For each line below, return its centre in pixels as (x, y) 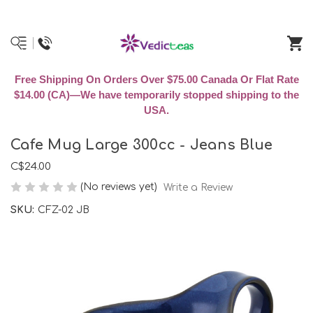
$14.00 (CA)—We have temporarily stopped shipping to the (156, 95)
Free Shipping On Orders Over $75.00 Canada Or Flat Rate (156, 79)
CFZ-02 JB (63, 210)
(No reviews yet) (119, 187)
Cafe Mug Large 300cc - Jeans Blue (142, 145)
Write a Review (198, 187)
